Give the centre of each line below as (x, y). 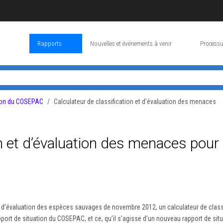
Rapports (50, 43)
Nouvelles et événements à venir (131, 43)
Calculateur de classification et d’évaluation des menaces (135, 101)
